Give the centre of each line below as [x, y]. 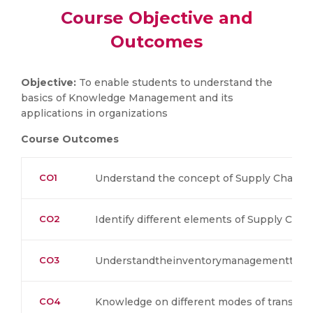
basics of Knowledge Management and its [127, 98]
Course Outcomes [70, 139]
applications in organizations [94, 113]
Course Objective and [156, 18]
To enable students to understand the [174, 82]
